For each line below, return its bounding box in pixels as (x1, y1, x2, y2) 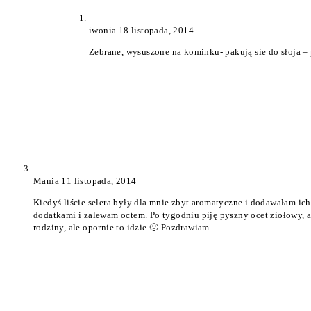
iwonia (89, 25, 119, 36)
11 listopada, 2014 (61, 176, 137, 187)
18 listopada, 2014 (118, 25, 194, 36)
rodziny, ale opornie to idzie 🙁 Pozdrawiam (33, 222, 210, 233)
